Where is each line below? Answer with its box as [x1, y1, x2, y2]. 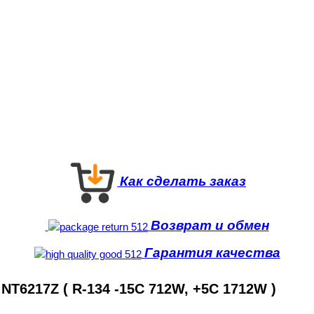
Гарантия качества [144, 245, 280, 261]
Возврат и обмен [150, 218, 269, 233]
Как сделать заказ [120, 174, 246, 189]
